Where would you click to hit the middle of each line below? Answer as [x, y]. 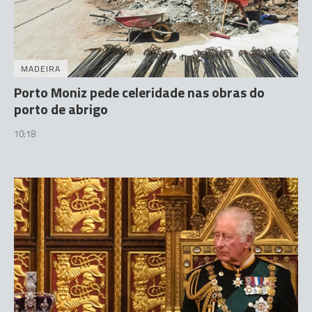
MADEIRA [41, 68]
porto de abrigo [61, 109]
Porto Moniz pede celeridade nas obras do [139, 92]
